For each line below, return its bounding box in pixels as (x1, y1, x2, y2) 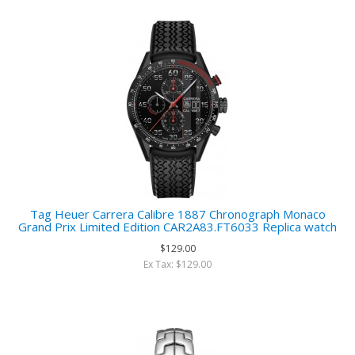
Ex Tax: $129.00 (143, 258, 212, 271)
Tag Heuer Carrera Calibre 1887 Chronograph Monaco (29, 206, 326, 222)
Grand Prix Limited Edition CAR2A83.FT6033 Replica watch (18, 219, 337, 235)
